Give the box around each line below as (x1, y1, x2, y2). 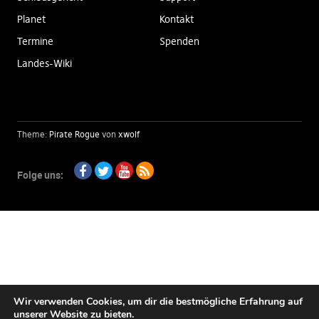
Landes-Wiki (16, 56, 72, 70)
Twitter (94, 181, 131, 196)
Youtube (115, 181, 158, 196)
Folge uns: (16, 167, 63, 182)
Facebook (73, 181, 123, 196)
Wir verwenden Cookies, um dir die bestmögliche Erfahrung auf (14, 295, 303, 308)
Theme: (16, 128, 49, 140)
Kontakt (159, 12, 194, 26)
